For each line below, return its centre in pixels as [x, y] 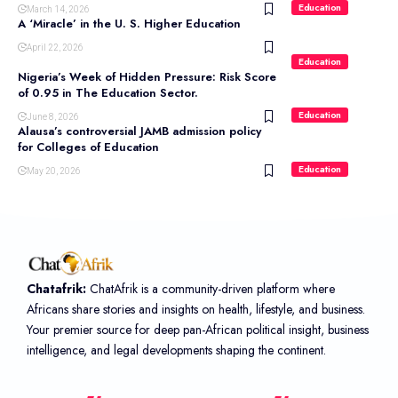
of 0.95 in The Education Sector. [108, 93]
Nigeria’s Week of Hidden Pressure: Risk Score [147, 77]
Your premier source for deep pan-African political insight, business [198, 329]
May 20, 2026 [54, 171]
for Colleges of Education [88, 147]
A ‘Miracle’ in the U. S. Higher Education [129, 24]
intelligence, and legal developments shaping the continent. [176, 350]
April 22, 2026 [55, 48]
